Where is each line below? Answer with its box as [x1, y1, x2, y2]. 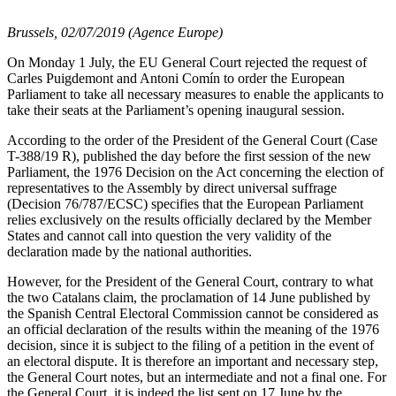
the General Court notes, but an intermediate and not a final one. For [7, 369, 386, 385]
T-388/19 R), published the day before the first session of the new [7, 148, 371, 164]
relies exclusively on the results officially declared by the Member [7, 212, 371, 227]
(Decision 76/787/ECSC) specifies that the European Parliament [7, 196, 363, 211]
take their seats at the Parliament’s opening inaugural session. [7, 103, 345, 118]
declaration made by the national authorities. [7, 244, 252, 259]
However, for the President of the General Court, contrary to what [7, 274, 373, 289]
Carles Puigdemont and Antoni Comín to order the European [7, 71, 345, 86]
